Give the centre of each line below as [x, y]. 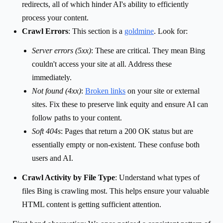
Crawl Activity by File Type [68, 177]
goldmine [139, 31]
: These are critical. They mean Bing [148, 50]
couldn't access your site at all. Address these [102, 64]
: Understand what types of [157, 177]
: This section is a [96, 31]
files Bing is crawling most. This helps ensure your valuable [115, 191]
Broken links [105, 91]
